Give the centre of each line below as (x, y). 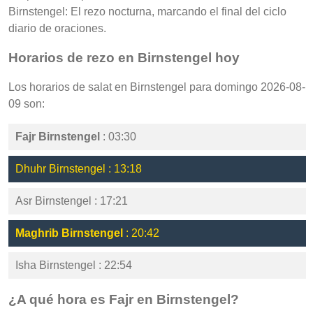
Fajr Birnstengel (58, 136)
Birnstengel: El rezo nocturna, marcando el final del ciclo (147, 12)
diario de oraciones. (57, 29)
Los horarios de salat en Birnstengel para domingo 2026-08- (157, 87)
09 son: (27, 103)
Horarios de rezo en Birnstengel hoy (124, 58)
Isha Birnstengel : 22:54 (74, 265)
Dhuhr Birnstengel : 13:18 (79, 168)
